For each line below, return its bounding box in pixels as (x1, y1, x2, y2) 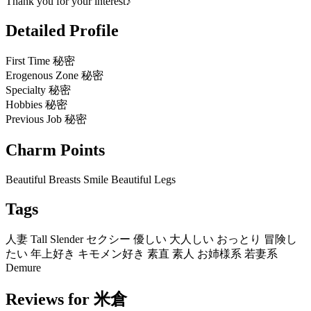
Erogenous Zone (6, 69, 78, 82)
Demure (6, 261, 41, 274)
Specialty (6, 84, 46, 96)
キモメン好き (78, 247, 144, 260)
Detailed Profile (6, 22, 119, 40)
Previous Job (6, 113, 62, 126)
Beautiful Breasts (6, 173, 81, 185)
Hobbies (6, 99, 42, 111)
